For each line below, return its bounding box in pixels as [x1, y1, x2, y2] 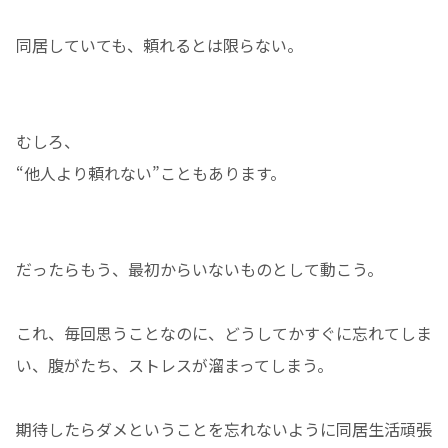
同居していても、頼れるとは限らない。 [16, 33, 303, 58]
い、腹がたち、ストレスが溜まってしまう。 [16, 353, 333, 378]
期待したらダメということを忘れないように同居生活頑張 [16, 417, 432, 442]
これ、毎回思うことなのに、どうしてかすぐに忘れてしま [16, 321, 432, 346]
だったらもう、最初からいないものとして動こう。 [16, 257, 383, 282]
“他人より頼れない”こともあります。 [16, 161, 286, 186]
